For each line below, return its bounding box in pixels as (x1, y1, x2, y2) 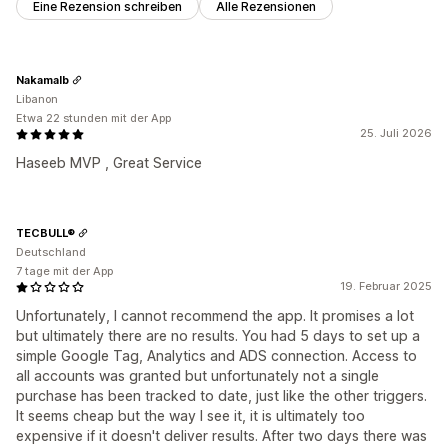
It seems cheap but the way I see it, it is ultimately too (16, 407, 365, 425)
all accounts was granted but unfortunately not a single (16, 367, 379, 385)
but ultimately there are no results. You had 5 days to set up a (16, 327, 420, 345)
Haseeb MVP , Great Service (16, 154, 202, 172)
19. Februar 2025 (340, 279, 432, 294)
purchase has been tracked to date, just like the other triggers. (16, 387, 427, 405)
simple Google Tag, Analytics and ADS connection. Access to (16, 347, 417, 365)
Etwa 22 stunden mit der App (16, 111, 171, 126)
